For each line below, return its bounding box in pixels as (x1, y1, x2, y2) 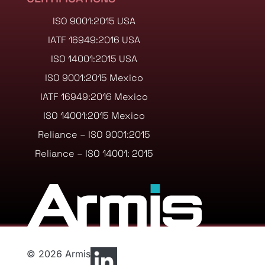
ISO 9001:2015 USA (52, 15, 135, 27)
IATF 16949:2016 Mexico (40, 91, 148, 103)
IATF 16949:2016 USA (47, 34, 140, 46)
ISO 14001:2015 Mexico (43, 109, 145, 122)
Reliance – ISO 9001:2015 (37, 128, 150, 141)
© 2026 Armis (26, 248, 91, 260)
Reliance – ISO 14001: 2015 (34, 147, 153, 160)
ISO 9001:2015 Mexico (44, 72, 143, 84)
